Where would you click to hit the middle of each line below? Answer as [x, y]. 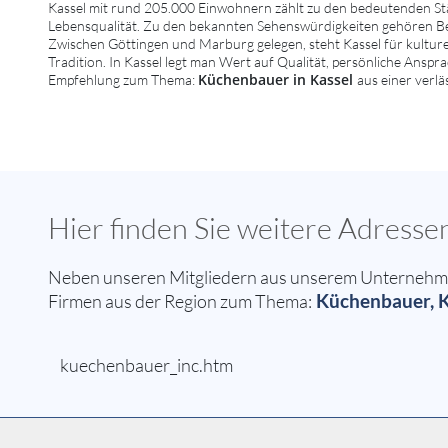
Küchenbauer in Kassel [277, 80]
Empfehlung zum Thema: [123, 80]
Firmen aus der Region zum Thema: [180, 301]
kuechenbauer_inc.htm [146, 365]
